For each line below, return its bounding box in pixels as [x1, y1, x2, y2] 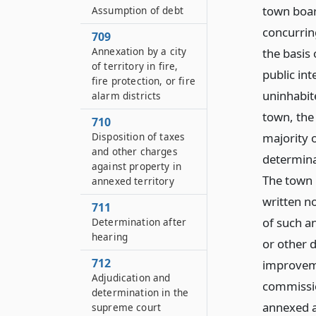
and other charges [92, 145, 178, 158]
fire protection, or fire [92, 74, 195, 87]
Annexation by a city [92, 44, 187, 58]
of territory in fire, [92, 59, 178, 73]
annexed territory [92, 174, 174, 188]
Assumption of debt [92, 4, 183, 17]
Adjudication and [92, 271, 171, 284]
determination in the [92, 286, 189, 299]
